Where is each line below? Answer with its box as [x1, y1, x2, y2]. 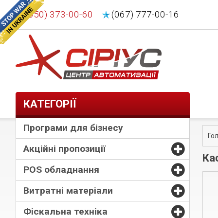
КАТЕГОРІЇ [23, 97, 76, 110]
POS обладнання [23, 163, 99, 175]
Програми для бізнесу [23, 122, 123, 133]
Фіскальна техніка [23, 205, 108, 217]
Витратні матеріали [23, 184, 113, 196]
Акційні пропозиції [23, 143, 106, 154]
